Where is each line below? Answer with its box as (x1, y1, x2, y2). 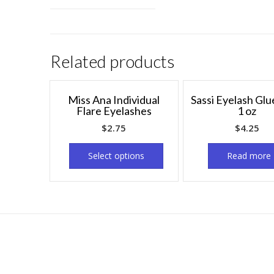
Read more (227, 150, 272, 162)
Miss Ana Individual (68, 93, 160, 107)
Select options (87, 150, 144, 162)
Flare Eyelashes (76, 104, 152, 118)
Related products (50, 51, 175, 72)
